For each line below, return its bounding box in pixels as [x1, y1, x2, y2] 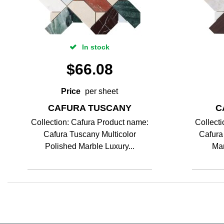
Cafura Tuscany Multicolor [43, 130, 136, 138]
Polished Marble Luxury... [44, 142, 134, 150]
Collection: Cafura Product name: [30, 118, 148, 126]
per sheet [85, 87, 118, 95]
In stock [80, 43, 110, 51]
